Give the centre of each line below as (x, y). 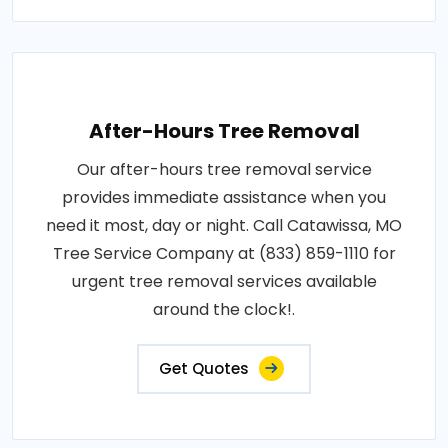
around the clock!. (224, 310)
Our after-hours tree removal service (224, 170)
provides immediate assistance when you (224, 198)
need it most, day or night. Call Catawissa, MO (224, 226)
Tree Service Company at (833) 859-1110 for (224, 254)
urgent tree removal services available (224, 282)
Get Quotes (204, 369)
